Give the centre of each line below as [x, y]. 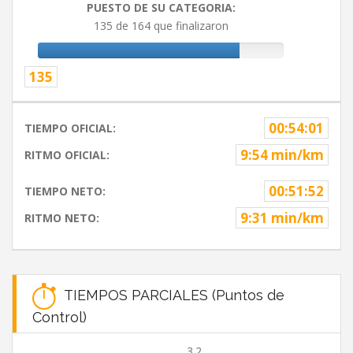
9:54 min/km [282, 155]
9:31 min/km [282, 218]
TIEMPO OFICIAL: [70, 128]
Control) [59, 318]
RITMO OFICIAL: [67, 155]
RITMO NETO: [62, 218]
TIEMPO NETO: [65, 191]
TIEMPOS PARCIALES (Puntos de [170, 295]
